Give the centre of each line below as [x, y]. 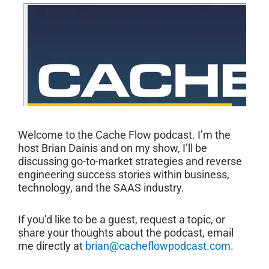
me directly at [52, 246]
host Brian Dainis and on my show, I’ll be [113, 148]
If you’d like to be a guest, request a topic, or [122, 220]
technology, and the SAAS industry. [101, 187]
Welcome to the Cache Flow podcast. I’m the [124, 134]
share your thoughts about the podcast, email [126, 233]
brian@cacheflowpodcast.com [158, 246]
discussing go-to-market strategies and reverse [130, 161]
